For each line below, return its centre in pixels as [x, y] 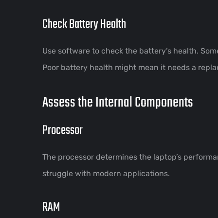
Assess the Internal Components [118, 102]
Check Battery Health [84, 24]
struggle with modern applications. [106, 173]
